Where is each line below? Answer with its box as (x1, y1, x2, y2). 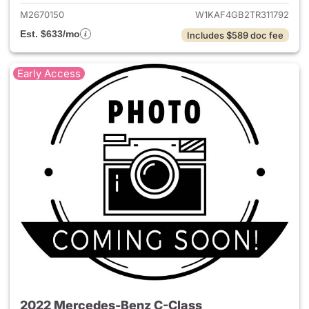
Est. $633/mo (20, 28, 80, 39)
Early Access (17, 67, 81, 80)
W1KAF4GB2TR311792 (195, 9, 289, 20)
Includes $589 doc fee (187, 30, 283, 41)
